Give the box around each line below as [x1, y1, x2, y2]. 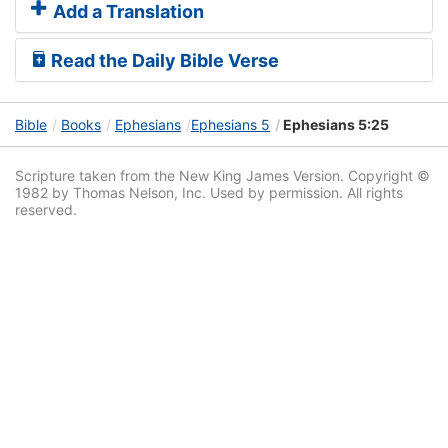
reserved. [15, 201, 77, 219]
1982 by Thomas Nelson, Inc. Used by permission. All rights [15, 184, 403, 202]
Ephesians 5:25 [280, 116, 389, 134]
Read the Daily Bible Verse [47, 50, 279, 72]
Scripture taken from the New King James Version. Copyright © [15, 167, 430, 185]
